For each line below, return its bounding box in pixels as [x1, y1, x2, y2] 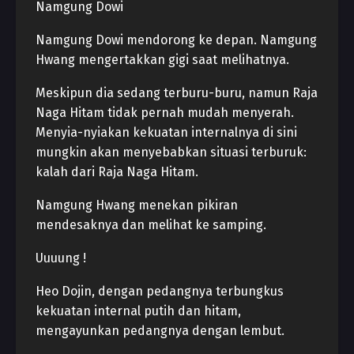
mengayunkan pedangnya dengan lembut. [36, 323, 284, 338]
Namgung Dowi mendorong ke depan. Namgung [36, 32, 317, 47]
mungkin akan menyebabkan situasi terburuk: [36, 145, 307, 160]
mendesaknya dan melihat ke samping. [36, 217, 266, 232]
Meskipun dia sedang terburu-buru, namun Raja [36, 85, 318, 100]
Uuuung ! [36, 250, 86, 265]
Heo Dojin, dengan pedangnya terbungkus [36, 284, 284, 299]
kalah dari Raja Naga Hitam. [36, 164, 198, 179]
